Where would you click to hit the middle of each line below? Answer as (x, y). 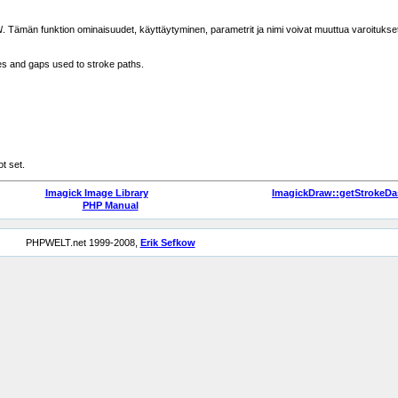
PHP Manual (110, 205)
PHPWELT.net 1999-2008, (83, 243)
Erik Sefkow (167, 243)
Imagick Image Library (96, 193)
